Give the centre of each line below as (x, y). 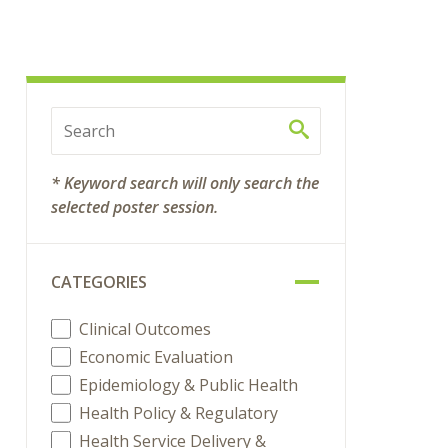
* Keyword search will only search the (185, 183)
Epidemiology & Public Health (189, 385)
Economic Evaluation (156, 357)
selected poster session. (135, 207)
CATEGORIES (99, 282)
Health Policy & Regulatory (179, 413)
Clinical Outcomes (145, 329)
